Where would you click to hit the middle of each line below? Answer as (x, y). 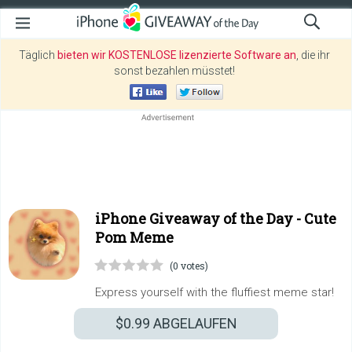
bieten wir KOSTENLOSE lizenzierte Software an (176, 55)
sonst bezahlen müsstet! (174, 71)
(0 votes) (189, 266)
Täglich (38, 55)
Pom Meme (134, 237)
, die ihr (313, 55)
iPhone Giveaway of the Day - (200, 218)
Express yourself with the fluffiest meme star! (214, 292)
